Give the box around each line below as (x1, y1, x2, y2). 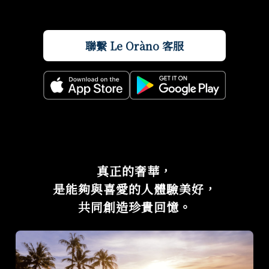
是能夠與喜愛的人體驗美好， (52, 180, 217, 198)
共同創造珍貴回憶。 (77, 198, 192, 216)
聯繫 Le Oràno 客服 (85, 37, 184, 53)
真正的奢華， (97, 162, 172, 180)
